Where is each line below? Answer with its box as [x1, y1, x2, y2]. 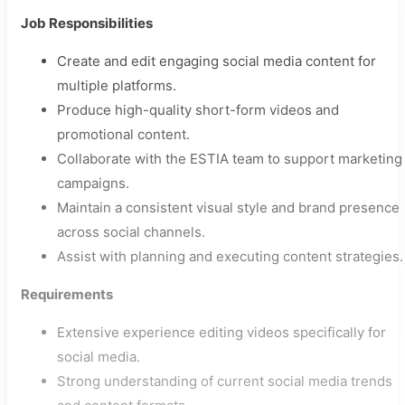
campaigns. [57, 174, 129, 193]
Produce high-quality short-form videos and [57, 101, 339, 119]
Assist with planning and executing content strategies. [57, 248, 403, 266]
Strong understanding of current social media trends [57, 372, 392, 391]
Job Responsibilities [21, 14, 153, 33]
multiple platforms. [57, 77, 176, 95]
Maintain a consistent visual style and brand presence [57, 199, 400, 217]
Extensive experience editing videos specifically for [57, 324, 386, 342]
